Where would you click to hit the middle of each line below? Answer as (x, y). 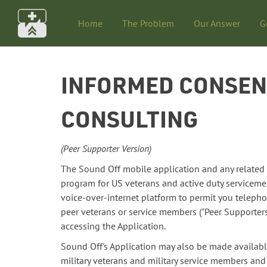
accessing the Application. (113, 226)
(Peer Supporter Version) (106, 148)
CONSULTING (129, 118)
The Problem (148, 23)
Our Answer (217, 23)
